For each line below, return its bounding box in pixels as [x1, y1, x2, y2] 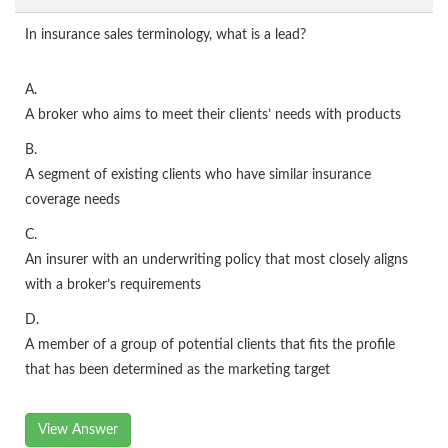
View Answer [38, 423, 118, 438]
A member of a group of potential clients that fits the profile [25, 338, 395, 353]
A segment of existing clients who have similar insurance [25, 168, 371, 183]
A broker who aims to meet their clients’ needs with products [25, 108, 401, 123]
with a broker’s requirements [25, 278, 201, 293]
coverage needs [25, 193, 120, 208]
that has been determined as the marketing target [25, 363, 330, 378]
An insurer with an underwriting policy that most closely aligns [25, 253, 408, 268]
